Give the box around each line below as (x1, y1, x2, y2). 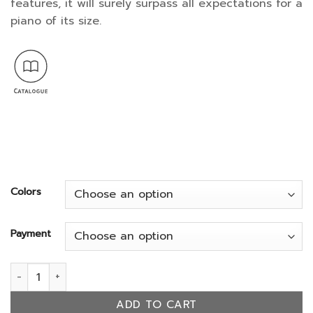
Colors (10, 184, 41, 200)
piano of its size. (10, 13, 101, 30)
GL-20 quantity (10, 262, 82, 278)
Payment (10, 226, 51, 242)
